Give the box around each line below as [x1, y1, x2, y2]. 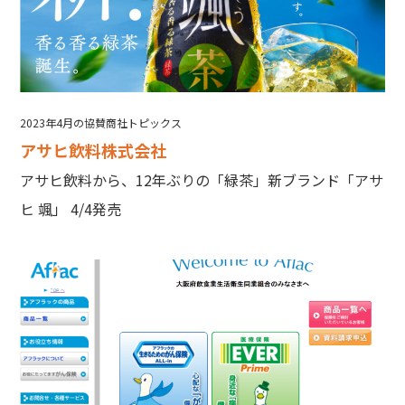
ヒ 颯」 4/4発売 [20, 198, 122, 220]
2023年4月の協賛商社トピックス [20, 115, 183, 130]
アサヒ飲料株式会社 [20, 138, 167, 162]
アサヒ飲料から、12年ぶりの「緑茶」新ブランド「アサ [20, 169, 384, 191]
